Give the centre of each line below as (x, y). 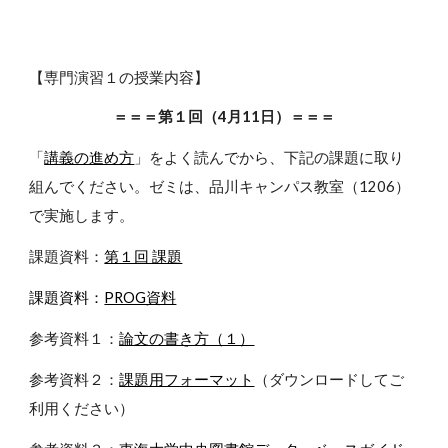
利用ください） (82, 408)
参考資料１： (74, 338)
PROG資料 (140, 297)
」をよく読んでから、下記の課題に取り (269, 157)
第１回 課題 (143, 256)
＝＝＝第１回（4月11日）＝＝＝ (224, 116)
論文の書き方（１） (187, 338)
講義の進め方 (89, 157)
